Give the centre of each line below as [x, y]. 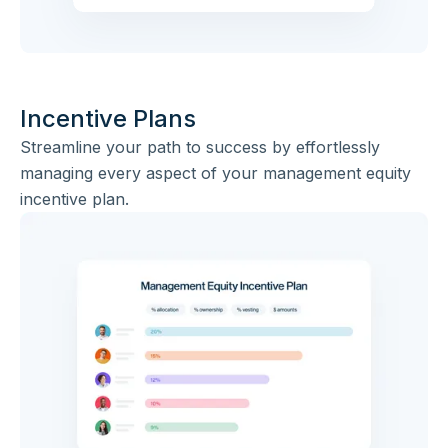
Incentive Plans [108, 119]
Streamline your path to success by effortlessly [200, 147]
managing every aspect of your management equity [215, 173]
